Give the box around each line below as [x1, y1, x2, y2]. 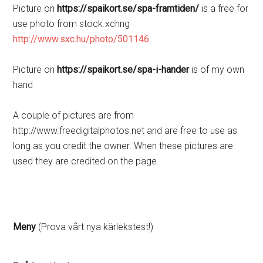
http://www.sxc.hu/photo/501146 [13, 33, 150, 45]
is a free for [199, 2, 249, 14]
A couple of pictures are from [13, 109, 134, 121]
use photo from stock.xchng [13, 18, 130, 29]
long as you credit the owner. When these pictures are [13, 140, 234, 151]
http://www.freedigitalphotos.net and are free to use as [13, 124, 238, 136]
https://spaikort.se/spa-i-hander [57, 63, 190, 75]
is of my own [189, 63, 245, 75]
